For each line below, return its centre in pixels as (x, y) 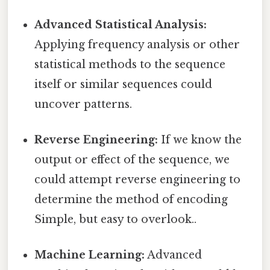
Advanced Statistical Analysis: (121, 24)
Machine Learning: (90, 255)
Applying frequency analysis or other (137, 44)
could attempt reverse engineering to (138, 180)
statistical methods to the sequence (130, 64)
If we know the (200, 140)
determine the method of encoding (131, 200)
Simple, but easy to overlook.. (116, 220)
